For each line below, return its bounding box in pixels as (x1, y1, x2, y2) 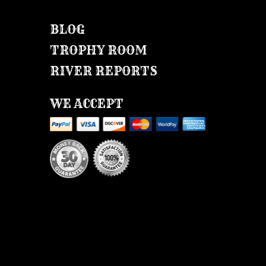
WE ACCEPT (49, 96, 123, 112)
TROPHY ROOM (49, 43, 147, 58)
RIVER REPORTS (49, 64, 157, 79)
